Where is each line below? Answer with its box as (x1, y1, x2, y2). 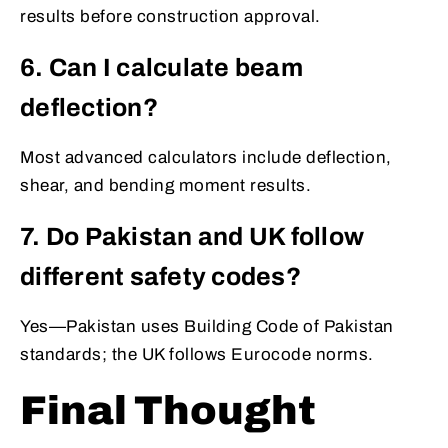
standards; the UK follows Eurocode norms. (20, 345, 374, 365)
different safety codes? (20, 263, 301, 291)
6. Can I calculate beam (20, 54, 303, 82)
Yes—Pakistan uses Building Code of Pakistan (20, 317, 394, 337)
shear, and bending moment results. (20, 176, 311, 196)
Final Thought (20, 389, 323, 433)
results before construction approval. (20, 7, 321, 27)
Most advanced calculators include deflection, (20, 148, 392, 168)
